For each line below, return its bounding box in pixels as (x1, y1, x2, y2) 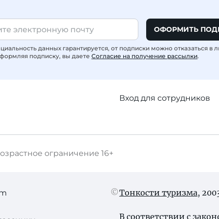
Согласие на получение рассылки (91, 52, 197, 60)
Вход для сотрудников (119, 93, 210, 103)
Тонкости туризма (119, 188, 197, 197)
